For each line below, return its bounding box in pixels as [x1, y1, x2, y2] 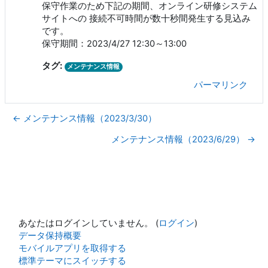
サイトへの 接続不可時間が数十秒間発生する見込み [42, 13, 251, 25]
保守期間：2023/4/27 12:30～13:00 [42, 38, 187, 50]
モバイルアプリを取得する [19, 242, 126, 254]
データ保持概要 [19, 230, 81, 241]
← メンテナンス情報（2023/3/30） [13, 113, 157, 124]
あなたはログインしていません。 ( [19, 217, 159, 229]
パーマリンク [194, 80, 248, 91]
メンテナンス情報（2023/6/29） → [111, 134, 255, 145]
